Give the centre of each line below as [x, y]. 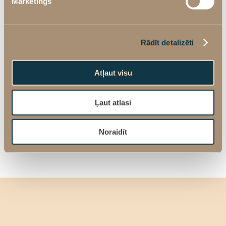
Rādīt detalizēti [167, 42]
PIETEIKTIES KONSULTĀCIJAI [113, 63]
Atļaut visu [113, 73]
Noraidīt [113, 132]
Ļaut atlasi [113, 102]
